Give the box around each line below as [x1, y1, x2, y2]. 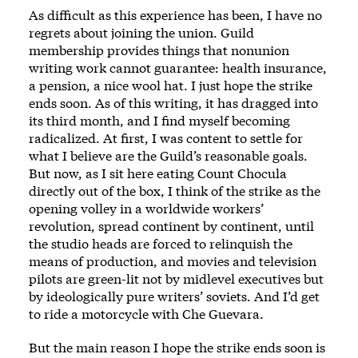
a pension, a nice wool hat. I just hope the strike [29, 77, 312, 93]
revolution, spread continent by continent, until [29, 217, 314, 234]
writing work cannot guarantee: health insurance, [29, 59, 327, 76]
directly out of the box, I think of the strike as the [29, 182, 320, 199]
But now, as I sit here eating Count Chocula [29, 165, 287, 181]
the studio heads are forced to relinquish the [29, 235, 292, 252]
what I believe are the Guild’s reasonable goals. [29, 147, 308, 164]
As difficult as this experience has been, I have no [29, 6, 322, 23]
